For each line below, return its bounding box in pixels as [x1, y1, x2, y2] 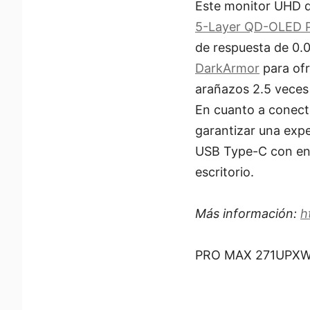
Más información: [195, 206, 300, 221]
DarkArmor [195, 60, 259, 75]
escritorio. [195, 164, 254, 179]
